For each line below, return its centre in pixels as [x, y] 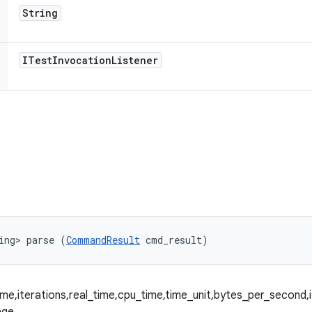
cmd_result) [174, 240]
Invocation [82, 60]
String [40, 13]
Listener [135, 60]
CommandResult [103, 240]
